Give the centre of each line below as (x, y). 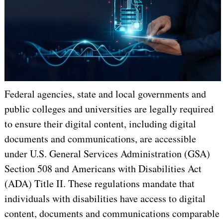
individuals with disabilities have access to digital (105, 198)
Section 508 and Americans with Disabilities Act (103, 168)
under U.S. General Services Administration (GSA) (107, 153)
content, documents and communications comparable (112, 213)
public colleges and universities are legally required (109, 109)
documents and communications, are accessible (100, 138)
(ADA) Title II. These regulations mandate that (99, 183)
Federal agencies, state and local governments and (105, 94)
